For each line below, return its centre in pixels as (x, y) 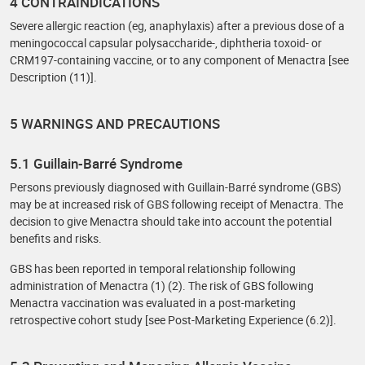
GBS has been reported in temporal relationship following (153, 268)
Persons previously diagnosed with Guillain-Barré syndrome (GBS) (176, 187)
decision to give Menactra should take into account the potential (171, 221)
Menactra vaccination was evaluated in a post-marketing (153, 303)
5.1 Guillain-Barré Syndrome (96, 163)
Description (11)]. (53, 77)
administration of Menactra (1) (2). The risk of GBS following (162, 286)
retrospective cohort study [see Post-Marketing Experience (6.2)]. (173, 320)
